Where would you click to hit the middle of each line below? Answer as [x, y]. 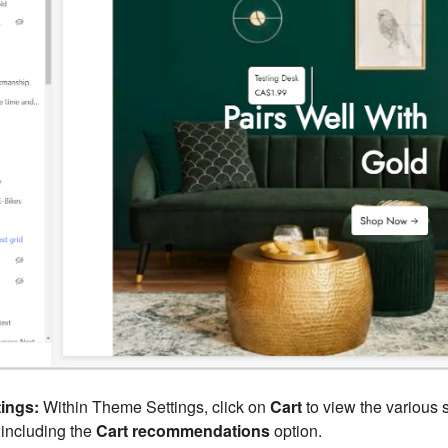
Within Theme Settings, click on [154, 407]
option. [295, 431]
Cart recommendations [182, 431]
